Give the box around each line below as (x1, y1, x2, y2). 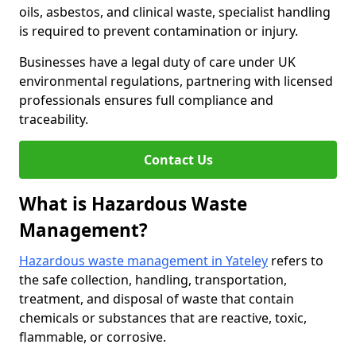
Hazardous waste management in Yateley (19, 252, 268, 269)
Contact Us (143, 151, 213, 168)
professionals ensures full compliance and (19, 91, 273, 109)
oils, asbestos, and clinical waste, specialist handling (19, 3, 331, 21)
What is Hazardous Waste (19, 192, 247, 216)
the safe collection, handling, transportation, (19, 271, 287, 288)
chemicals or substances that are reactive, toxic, (19, 309, 307, 327)
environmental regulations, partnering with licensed (19, 72, 333, 90)
